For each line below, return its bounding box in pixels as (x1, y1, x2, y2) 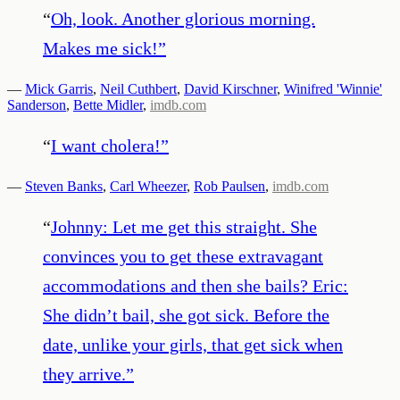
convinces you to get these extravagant (43, 246, 323, 266)
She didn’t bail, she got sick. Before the (43, 304, 329, 325)
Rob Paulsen (194, 178, 265, 194)
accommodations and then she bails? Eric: (43, 275, 348, 296)
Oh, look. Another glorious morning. (51, 8, 315, 29)
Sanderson (7, 96, 66, 112)
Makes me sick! (43, 37, 158, 58)
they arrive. (43, 363, 126, 384)
